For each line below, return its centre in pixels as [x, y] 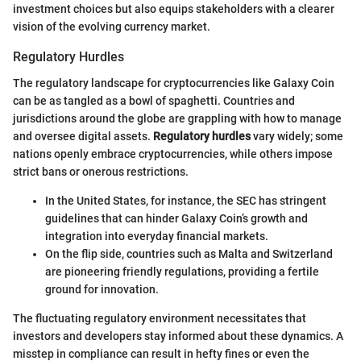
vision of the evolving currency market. [112, 27]
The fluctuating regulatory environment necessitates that [160, 318]
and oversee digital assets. [83, 136]
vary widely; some [297, 136]
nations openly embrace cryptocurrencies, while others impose [173, 154]
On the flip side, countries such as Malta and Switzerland [189, 253]
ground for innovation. [102, 289]
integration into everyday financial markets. [157, 236]
